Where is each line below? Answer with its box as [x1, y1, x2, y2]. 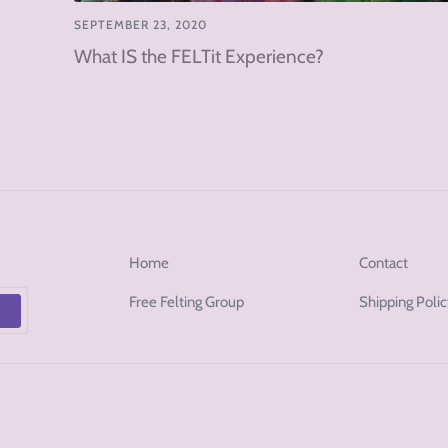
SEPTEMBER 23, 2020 [74, 17, 207, 33]
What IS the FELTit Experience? [74, 45, 324, 69]
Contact [359, 254, 409, 273]
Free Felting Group [128, 293, 244, 312]
